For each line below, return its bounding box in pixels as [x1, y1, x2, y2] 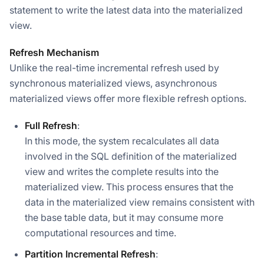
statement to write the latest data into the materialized [9, 4, 243, 16]
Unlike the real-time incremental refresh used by [9, 61, 219, 74]
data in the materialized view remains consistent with [25, 196, 255, 208]
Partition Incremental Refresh [25, 247, 156, 260]
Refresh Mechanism [9, 46, 99, 58]
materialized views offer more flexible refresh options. [9, 92, 246, 104]
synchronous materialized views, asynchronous [9, 77, 217, 89]
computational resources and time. [25, 226, 176, 239]
